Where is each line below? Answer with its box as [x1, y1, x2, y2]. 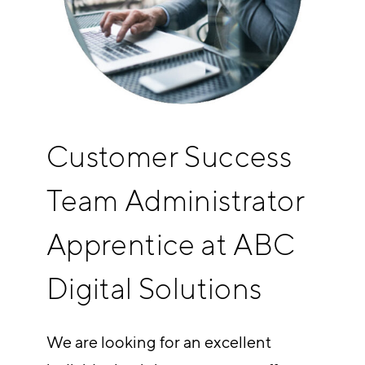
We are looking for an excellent [46, 332, 271, 352]
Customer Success [46, 138, 292, 174]
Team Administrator [46, 182, 306, 218]
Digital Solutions [46, 270, 262, 306]
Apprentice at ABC [46, 226, 296, 262]
